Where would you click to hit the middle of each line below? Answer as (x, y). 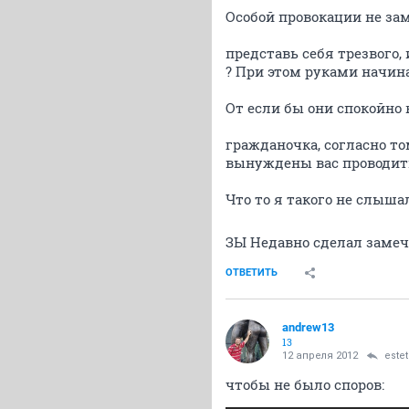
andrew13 (308, 328)
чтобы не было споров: (305, 385)
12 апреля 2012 (320, 356)
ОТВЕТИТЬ (252, 273)
